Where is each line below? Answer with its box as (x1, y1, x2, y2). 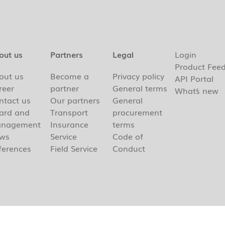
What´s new (174, 84, 218, 97)
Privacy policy (112, 70, 164, 82)
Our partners (50, 94, 100, 106)
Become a (50, 70, 89, 82)
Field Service (50, 142, 98, 155)
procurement (112, 106, 162, 119)
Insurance (50, 118, 89, 131)
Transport (50, 106, 88, 119)
